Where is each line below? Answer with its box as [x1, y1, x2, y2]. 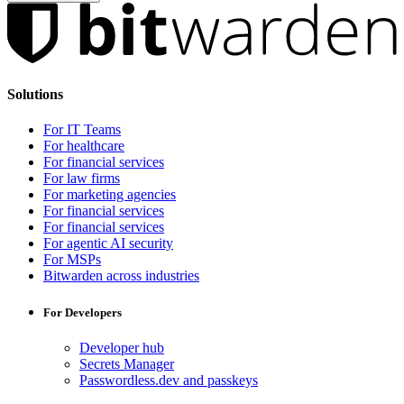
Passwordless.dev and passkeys [79, 372, 258, 389]
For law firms [43, 170, 120, 186]
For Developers [43, 306, 122, 320]
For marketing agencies [43, 186, 176, 202]
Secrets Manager [79, 356, 174, 372]
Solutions [7, 86, 63, 102]
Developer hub [79, 340, 164, 356]
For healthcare [43, 137, 124, 153]
